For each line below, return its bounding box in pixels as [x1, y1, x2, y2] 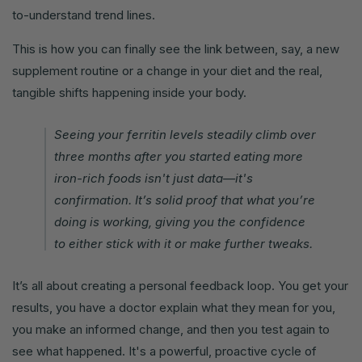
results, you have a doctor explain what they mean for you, [12, 300, 335, 316]
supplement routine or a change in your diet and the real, [12, 63, 322, 79]
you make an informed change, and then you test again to [12, 322, 330, 338]
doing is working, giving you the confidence [54, 214, 305, 230]
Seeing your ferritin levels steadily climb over [54, 127, 316, 143]
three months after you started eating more [54, 149, 303, 165]
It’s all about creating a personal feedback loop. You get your [12, 278, 348, 294]
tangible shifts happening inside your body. [12, 85, 246, 101]
